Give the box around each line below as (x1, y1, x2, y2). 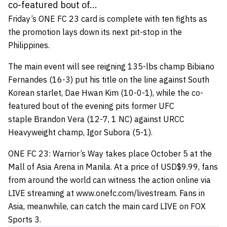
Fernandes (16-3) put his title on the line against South (8, 74, 209, 85)
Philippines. (8, 40, 50, 50)
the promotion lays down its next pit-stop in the (8, 27, 182, 37)
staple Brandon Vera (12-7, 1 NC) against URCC (8, 114, 184, 124)
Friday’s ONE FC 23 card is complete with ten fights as (8, 14, 207, 24)
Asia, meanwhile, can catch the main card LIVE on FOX (8, 201, 206, 211)
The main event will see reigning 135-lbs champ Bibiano (8, 61, 214, 71)
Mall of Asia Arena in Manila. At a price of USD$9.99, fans (8, 162, 218, 172)
